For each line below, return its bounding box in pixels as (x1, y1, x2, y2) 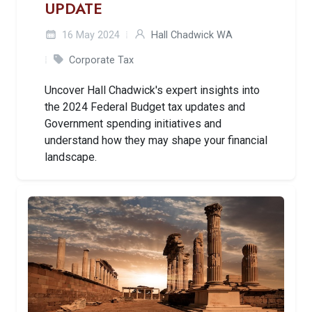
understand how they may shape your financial (45, 133, 267, 147)
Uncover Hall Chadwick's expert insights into (45, 83, 260, 97)
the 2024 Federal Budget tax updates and (45, 100, 245, 114)
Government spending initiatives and (45, 116, 221, 130)
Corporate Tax (69, 54, 134, 66)
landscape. (45, 150, 97, 164)
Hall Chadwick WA (151, 29, 233, 41)
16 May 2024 (59, 29, 120, 41)
